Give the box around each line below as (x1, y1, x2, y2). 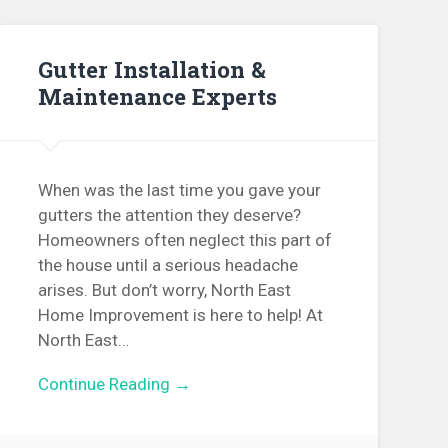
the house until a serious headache (38, 255, 299, 276)
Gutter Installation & (38, 53, 267, 84)
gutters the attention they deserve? (38, 205, 302, 226)
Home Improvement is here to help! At (38, 305, 324, 326)
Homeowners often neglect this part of (38, 230, 333, 251)
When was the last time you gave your (38, 180, 322, 201)
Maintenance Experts (38, 80, 278, 111)
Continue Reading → (38, 374, 192, 395)
